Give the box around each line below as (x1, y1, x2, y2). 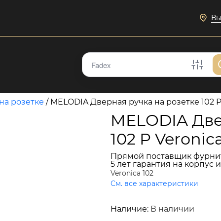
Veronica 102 (110, 169, 153, 178)
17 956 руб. (110, 187, 200, 207)
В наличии (150, 204, 194, 214)
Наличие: (110, 204, 150, 214)
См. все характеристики (110, 179, 198, 188)
